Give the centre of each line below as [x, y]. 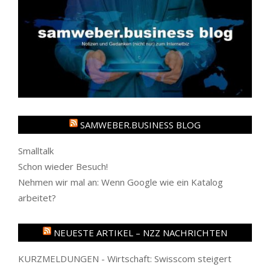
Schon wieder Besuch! [63, 166]
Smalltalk [36, 150]
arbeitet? [37, 197]
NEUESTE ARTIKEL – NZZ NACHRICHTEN [140, 232]
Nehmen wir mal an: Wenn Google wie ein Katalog [121, 182]
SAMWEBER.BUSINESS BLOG [140, 124]
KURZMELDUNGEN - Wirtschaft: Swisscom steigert [125, 258]
